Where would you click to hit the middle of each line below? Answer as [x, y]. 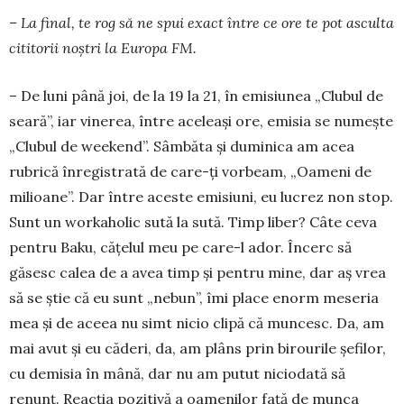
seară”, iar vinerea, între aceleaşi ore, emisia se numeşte [201, 120]
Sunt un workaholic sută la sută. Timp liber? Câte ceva [193, 221]
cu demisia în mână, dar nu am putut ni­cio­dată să [177, 373]
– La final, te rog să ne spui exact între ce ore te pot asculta [202, 22]
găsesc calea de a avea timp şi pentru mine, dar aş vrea [197, 272]
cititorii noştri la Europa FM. [103, 47]
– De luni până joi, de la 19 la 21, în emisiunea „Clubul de [196, 95]
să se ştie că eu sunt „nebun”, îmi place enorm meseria [194, 297]
